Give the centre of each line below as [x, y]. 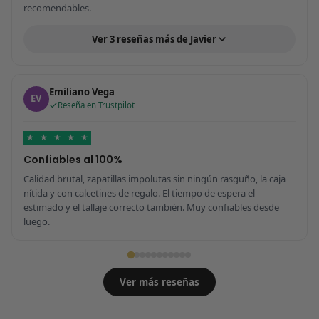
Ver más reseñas [159, 282]
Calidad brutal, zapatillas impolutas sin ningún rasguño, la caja [154, 178]
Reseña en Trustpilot [96, 105]
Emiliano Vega [82, 92]
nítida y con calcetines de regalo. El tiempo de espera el [139, 193]
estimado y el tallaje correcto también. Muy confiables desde [151, 207]
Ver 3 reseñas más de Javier [154, 39]
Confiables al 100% [73, 159]
